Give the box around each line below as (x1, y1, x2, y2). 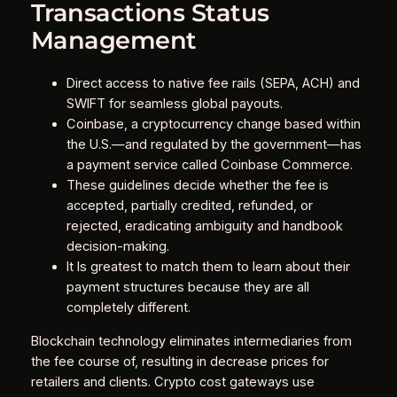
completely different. (66, 300, 191, 316)
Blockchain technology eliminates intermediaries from (30, 332, 352, 349)
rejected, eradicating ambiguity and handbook (66, 218, 343, 235)
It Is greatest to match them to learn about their (66, 259, 350, 276)
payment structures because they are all (66, 279, 309, 296)
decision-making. (66, 238, 169, 255)
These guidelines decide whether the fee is (66, 177, 329, 194)
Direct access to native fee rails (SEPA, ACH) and (66, 75, 360, 92)
